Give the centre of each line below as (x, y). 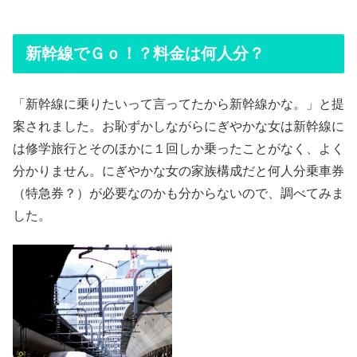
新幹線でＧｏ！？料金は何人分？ (145, 53)
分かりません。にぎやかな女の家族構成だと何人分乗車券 (178, 171)
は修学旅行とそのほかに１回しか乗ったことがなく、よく (178, 148)
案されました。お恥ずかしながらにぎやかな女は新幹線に (178, 126)
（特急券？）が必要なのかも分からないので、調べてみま (178, 193)
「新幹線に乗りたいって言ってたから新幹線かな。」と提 (178, 104)
